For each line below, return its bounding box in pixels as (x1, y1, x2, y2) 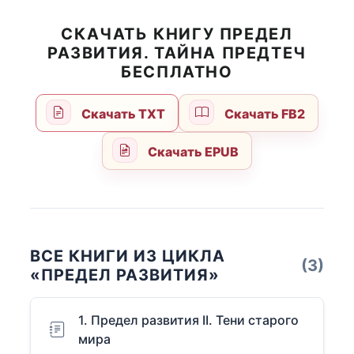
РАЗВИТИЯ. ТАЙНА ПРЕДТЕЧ (47, 43, 307, 63)
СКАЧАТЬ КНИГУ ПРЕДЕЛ (61, 24, 293, 44)
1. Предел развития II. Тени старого (78, 312, 299, 329)
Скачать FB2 (221, 106, 305, 122)
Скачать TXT (79, 106, 165, 122)
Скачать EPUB (145, 144, 239, 160)
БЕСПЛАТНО (121, 62, 233, 82)
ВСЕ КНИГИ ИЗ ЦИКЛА (30, 247, 225, 266)
